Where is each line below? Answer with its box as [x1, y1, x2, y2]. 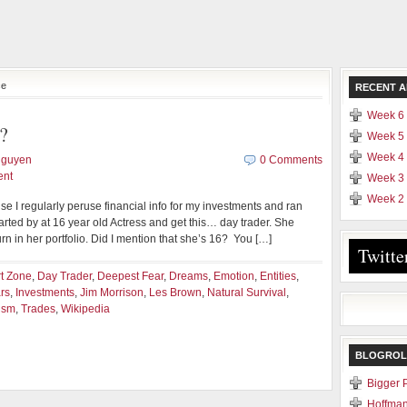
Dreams [169, 270, 208, 283]
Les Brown [149, 286, 202, 299]
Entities [260, 270, 296, 283]
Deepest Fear [97, 270, 164, 283]
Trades [21, 303, 55, 315]
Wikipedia [61, 303, 110, 315]
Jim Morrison [80, 286, 144, 299]
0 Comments [260, 154, 323, 166]
